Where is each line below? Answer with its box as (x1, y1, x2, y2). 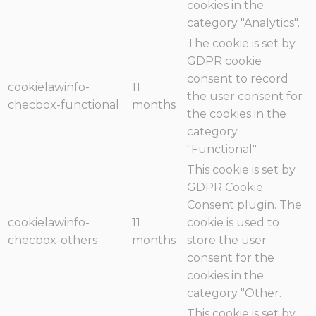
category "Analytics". (187, 16, 300, 30)
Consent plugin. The (187, 198, 302, 212)
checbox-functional (8, 98, 119, 112)
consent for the (187, 251, 274, 265)
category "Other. (187, 286, 281, 300)
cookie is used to (187, 216, 279, 230)
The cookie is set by (187, 37, 296, 51)
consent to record (187, 72, 288, 86)
